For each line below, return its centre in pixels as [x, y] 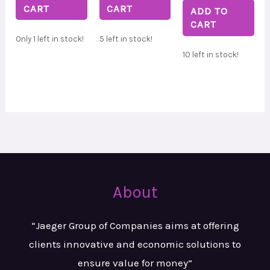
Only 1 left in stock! [50, 39]
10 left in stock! [211, 55]
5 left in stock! [126, 39]
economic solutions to [189, 244]
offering [221, 225]
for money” [167, 262]
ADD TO [209, 11]
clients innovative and [83, 244]
